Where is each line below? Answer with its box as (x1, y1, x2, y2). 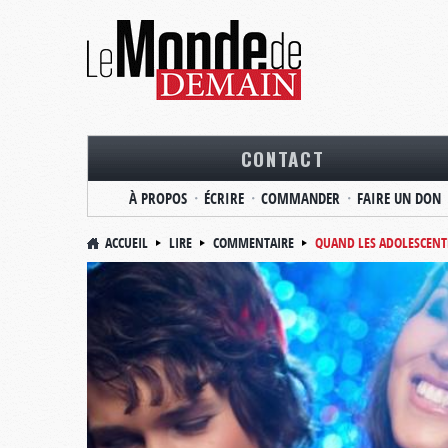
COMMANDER (261, 188, 340, 209)
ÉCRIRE (204, 188, 244, 209)
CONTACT (240, 144, 325, 172)
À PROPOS (129, 188, 187, 209)
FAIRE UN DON (357, 188, 441, 209)
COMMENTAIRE (213, 233, 294, 252)
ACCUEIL (105, 233, 148, 252)
